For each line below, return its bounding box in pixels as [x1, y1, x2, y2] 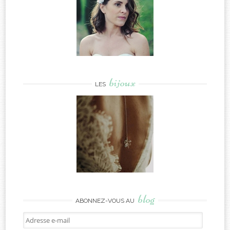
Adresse [23, 213, 46, 221]
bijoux [108, 74, 136, 90]
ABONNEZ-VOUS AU [75, 197, 136, 204]
